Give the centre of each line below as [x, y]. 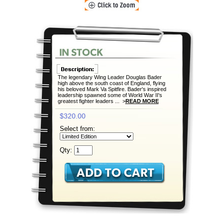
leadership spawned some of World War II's [110, 95]
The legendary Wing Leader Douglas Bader [110, 77]
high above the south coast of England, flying [111, 83]
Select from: [78, 129]
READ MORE [142, 101]
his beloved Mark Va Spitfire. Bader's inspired [112, 89]
